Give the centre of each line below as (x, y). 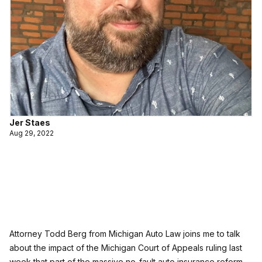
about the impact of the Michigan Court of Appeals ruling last (126, 248)
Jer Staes (30, 123)
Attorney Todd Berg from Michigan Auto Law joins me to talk (125, 234)
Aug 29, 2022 (32, 133)
